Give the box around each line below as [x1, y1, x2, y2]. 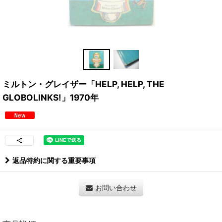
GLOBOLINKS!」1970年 [2, 92, 99, 103]
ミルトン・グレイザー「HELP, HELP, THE [2, 79, 165, 90]
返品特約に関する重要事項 [12, 156, 96, 165]
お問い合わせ [95, 183, 137, 192]
